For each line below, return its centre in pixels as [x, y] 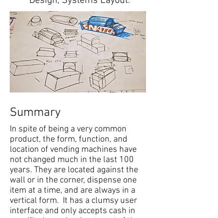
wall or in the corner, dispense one [73, 180]
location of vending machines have [73, 150]
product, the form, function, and [69, 139]
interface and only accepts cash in [73, 211]
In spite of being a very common [68, 129]
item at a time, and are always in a [73, 191]
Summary [35, 113]
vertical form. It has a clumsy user [73, 201]
